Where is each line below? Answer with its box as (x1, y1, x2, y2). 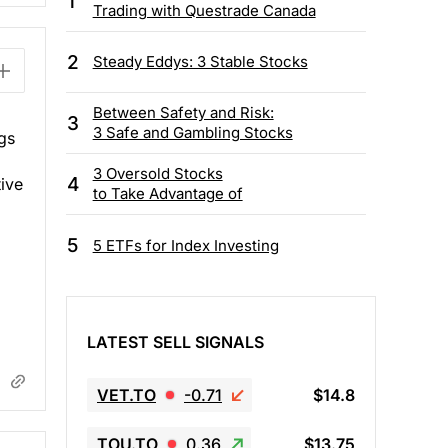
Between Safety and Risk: (92, 103, 274, 123)
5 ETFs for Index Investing (92, 235, 279, 255)
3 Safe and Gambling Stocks (92, 123, 293, 143)
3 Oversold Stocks (92, 164, 223, 184)
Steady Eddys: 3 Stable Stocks (92, 52, 308, 72)
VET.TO (97, 384, 156, 405)
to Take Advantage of (92, 184, 243, 204)
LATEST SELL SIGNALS (87, 331, 264, 352)
